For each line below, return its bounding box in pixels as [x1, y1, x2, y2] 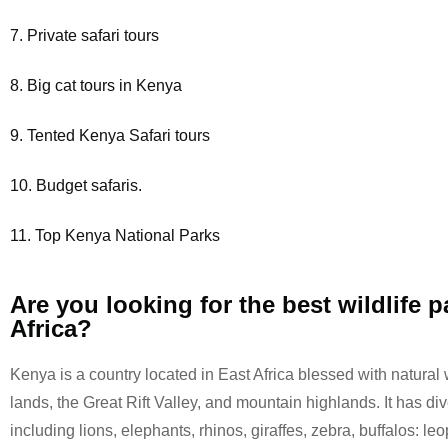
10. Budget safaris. [10, 177, 142, 194]
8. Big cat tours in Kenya [10, 77, 182, 94]
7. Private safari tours [10, 27, 159, 44]
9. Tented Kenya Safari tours [10, 127, 210, 144]
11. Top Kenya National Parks [10, 227, 220, 244]
